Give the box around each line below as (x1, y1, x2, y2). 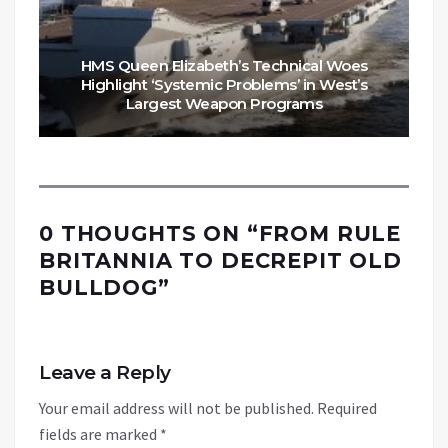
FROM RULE (258, 220, 402, 246)
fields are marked (39, 423, 160, 444)
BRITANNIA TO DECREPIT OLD (39, 247, 402, 273)
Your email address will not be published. (39, 397, 314, 418)
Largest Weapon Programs (125, 93, 323, 113)
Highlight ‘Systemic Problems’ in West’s (80, 74, 368, 94)
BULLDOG (39, 274, 158, 300)
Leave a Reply (39, 360, 171, 384)
